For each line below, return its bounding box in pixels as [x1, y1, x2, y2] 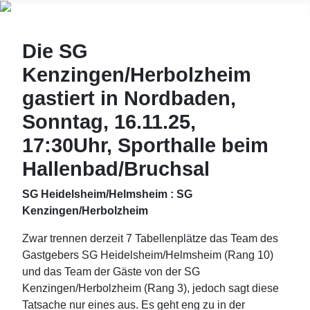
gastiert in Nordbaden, [22, 86, 236, 109]
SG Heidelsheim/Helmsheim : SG [22, 188, 192, 200]
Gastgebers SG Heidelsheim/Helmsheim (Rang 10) [22, 248, 273, 261]
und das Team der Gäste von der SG [22, 265, 200, 277]
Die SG [22, 39, 88, 62]
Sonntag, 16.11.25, [22, 110, 196, 133]
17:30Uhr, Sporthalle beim [22, 134, 268, 156]
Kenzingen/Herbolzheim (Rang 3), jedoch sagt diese [22, 282, 279, 294]
